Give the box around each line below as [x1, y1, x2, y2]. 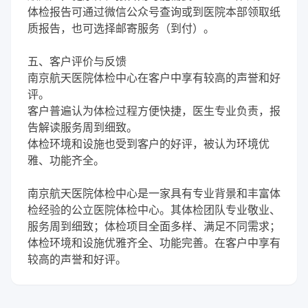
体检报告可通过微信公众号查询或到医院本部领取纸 [27, 5, 280, 18]
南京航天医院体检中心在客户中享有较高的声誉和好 [27, 71, 280, 84]
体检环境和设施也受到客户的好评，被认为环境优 [27, 137, 269, 150]
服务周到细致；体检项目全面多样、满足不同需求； [27, 220, 280, 232]
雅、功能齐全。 [27, 154, 104, 166]
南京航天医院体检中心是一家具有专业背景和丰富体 [27, 187, 280, 199]
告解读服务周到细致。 [27, 121, 137, 133]
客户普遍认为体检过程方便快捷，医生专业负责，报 [27, 104, 280, 117]
